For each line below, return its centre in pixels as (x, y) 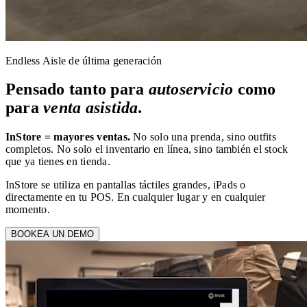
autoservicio (191, 89)
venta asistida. (93, 108)
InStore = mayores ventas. (68, 137)
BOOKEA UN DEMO (52, 234)
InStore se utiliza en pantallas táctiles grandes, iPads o (126, 185)
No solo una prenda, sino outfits (203, 137)
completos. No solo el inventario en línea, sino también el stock (147, 149)
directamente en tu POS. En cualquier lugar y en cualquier (136, 197)
